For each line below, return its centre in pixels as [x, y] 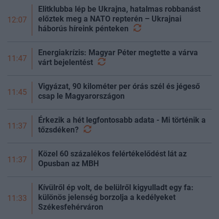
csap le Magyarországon [81, 96]
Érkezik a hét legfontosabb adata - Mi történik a [122, 120]
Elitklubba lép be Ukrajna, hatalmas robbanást [119, 9]
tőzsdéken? [59, 130]
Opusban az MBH [68, 163]
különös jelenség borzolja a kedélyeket [107, 197]
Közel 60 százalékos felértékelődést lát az [112, 153]
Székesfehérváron [71, 207]
